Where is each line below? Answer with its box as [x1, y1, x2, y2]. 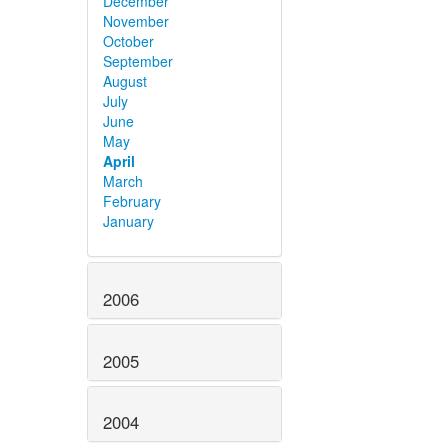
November [103, 10, 169, 31]
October [103, 30, 154, 51]
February [103, 190, 161, 211]
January [103, 210, 154, 231]
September [103, 50, 173, 71]
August [103, 70, 147, 91]
